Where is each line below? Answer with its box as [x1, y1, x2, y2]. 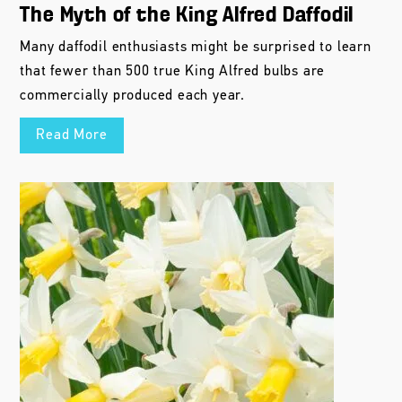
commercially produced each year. [20, 89, 246, 104]
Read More [36, 128, 108, 144]
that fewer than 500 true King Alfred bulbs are [20, 65, 326, 80]
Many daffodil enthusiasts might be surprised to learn [20, 40, 371, 56]
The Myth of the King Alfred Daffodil [20, 4, 354, 28]
